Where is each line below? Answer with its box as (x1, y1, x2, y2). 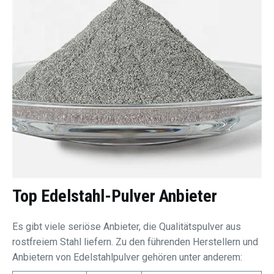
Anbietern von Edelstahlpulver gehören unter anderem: (12, 251, 242, 263)
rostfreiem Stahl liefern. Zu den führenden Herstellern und (12, 236, 258, 248)
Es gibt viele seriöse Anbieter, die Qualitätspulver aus (12, 221, 241, 232)
